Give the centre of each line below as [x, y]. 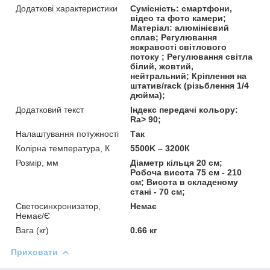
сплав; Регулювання [174, 37]
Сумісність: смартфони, [181, 8]
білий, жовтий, [162, 66]
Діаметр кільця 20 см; [177, 162]
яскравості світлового [179, 47]
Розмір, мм [37, 162]
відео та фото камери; [178, 18]
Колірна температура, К [63, 148]
